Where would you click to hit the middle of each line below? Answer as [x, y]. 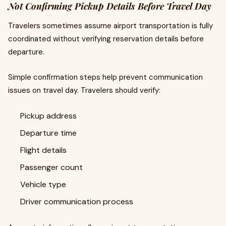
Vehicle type [43, 184]
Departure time [48, 133]
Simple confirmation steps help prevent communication [105, 77]
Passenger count [51, 167]
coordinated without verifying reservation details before [106, 39]
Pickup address [48, 116]
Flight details [43, 150]
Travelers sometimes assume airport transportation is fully [110, 26]
